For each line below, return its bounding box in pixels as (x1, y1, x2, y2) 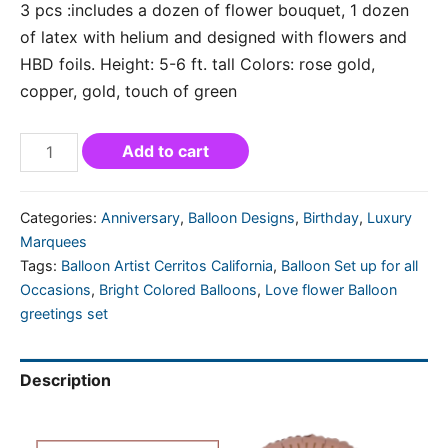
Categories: (20, 209, 101, 227)
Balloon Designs (188, 209, 295, 227)
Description (20, 370, 111, 391)
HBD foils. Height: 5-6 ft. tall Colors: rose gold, (20, 53, 375, 74)
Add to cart (122, 140, 210, 161)
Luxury (367, 209, 412, 227)
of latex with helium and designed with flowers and (20, 26, 407, 47)
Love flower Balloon (265, 281, 397, 299)
